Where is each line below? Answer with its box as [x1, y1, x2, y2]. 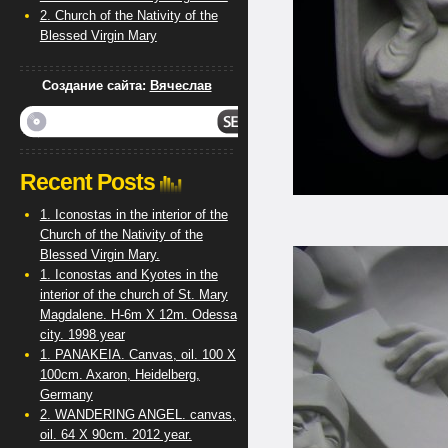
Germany [39, 387, 93, 402]
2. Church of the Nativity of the [39, 8, 218, 23]
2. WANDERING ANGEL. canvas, [39, 407, 236, 422]
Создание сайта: [41, 78, 150, 93]
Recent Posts [19, 169, 155, 195]
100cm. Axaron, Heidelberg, [39, 367, 200, 382]
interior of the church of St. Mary [39, 287, 228, 302]
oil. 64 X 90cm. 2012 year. [39, 427, 192, 442]
